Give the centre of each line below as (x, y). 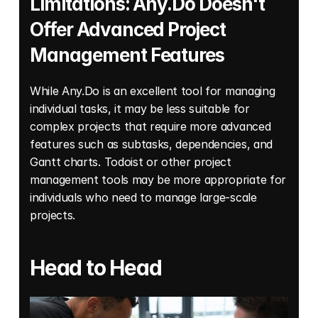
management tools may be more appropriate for (158, 179)
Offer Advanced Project (128, 29)
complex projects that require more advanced (150, 126)
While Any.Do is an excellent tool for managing (153, 91)
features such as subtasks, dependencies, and (151, 144)
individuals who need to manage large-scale (143, 197)
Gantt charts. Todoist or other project (131, 161)
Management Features (127, 55)
